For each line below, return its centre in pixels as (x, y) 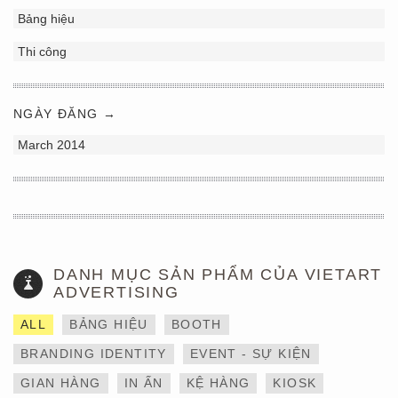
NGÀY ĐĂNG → (65, 114)
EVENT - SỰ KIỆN (251, 354)
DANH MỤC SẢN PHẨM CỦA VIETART (218, 275)
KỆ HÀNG (218, 383)
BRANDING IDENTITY (94, 354)
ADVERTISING (116, 292)
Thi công (42, 52)
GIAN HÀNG (61, 383)
